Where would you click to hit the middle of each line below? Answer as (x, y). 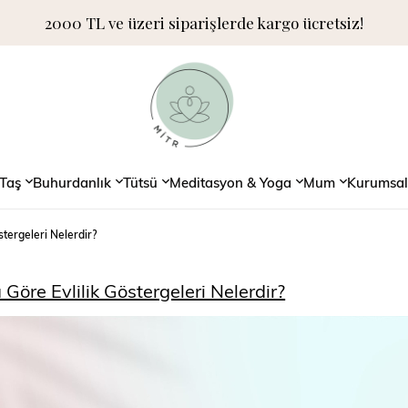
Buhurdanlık (71, 182)
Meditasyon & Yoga (230, 182)
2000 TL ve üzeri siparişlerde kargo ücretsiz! (204, 23)
